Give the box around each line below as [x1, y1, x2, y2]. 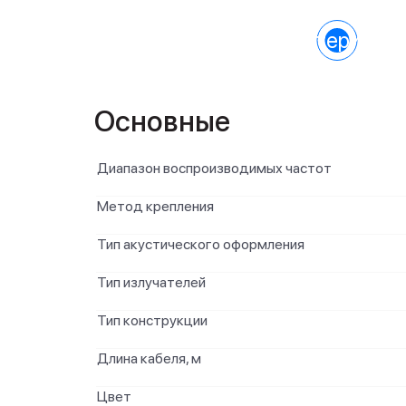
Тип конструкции [97, 312, 208, 329]
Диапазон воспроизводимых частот [97, 159, 332, 177]
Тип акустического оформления [97, 236, 304, 253]
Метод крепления [97, 198, 214, 215]
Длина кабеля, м [97, 350, 201, 367]
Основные [94, 104, 230, 139]
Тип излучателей [97, 274, 206, 291]
